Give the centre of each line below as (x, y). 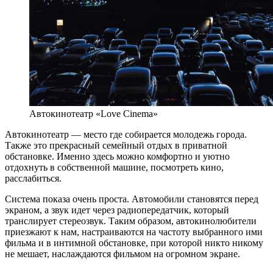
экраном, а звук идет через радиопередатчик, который (117, 210)
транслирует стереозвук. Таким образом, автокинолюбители (131, 221)
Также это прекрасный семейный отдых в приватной (116, 146)
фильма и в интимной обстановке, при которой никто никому (134, 243)
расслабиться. (33, 179)
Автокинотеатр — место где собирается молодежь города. (126, 135)
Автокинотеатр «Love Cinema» (94, 114)
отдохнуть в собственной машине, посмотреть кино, (114, 168)
